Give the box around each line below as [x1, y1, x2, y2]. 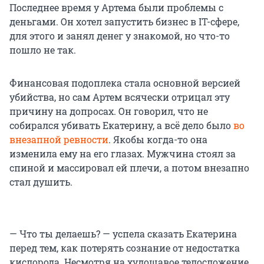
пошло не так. [9, 44, 76, 57]
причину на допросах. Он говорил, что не [9, 105, 208, 118]
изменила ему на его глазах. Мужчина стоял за [9, 147, 236, 160]
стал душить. [9, 176, 72, 189]
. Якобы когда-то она [108, 133, 207, 146]
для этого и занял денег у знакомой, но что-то [9, 29, 230, 42]
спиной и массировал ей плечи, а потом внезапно [9, 161, 249, 174]
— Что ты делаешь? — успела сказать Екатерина [9, 227, 237, 240]
